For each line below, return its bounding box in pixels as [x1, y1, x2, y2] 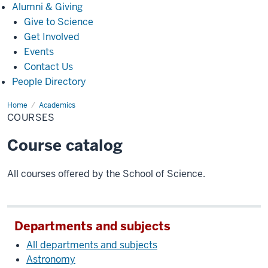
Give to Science [24, 16, 93, 28]
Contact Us [24, 60, 73, 73]
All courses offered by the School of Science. [7, 167, 205, 180]
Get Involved [24, 31, 80, 43]
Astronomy [26, 253, 75, 266]
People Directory [12, 75, 86, 88]
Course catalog [7, 135, 123, 156]
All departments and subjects [26, 239, 157, 251]
